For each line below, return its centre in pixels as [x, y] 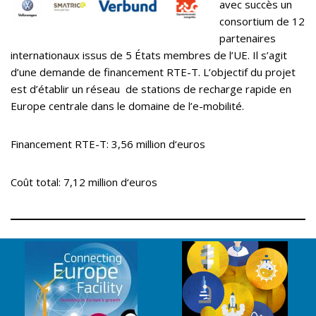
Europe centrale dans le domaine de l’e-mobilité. [127, 106]
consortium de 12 [262, 22]
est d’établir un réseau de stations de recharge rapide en [151, 89]
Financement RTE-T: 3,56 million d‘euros [108, 144]
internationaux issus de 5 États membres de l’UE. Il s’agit [149, 55]
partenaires [248, 38]
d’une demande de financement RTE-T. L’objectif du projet [153, 72]
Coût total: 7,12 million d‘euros [84, 182]
